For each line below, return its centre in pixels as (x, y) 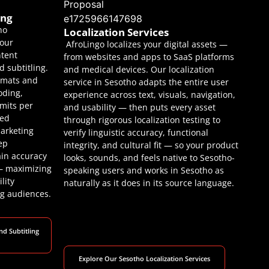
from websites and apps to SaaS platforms (149, 56)
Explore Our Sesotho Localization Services (144, 259)
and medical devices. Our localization (139, 69)
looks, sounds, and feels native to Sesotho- (149, 157)
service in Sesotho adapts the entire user (146, 82)
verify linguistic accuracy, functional (136, 132)
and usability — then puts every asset (140, 107)
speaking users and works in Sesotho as (144, 170)
